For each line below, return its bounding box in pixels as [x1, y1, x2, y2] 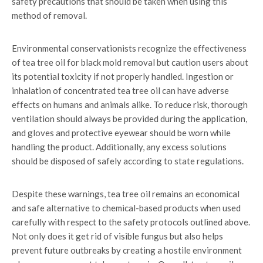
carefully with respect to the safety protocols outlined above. [12, 217, 250, 227]
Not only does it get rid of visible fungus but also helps [12, 231, 223, 241]
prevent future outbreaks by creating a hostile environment [12, 245, 242, 255]
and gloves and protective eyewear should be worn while [12, 127, 231, 138]
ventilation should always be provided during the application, [12, 113, 247, 124]
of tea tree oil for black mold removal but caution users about [12, 57, 248, 68]
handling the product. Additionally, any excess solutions [12, 141, 227, 152]
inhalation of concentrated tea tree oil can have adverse [12, 85, 229, 96]
